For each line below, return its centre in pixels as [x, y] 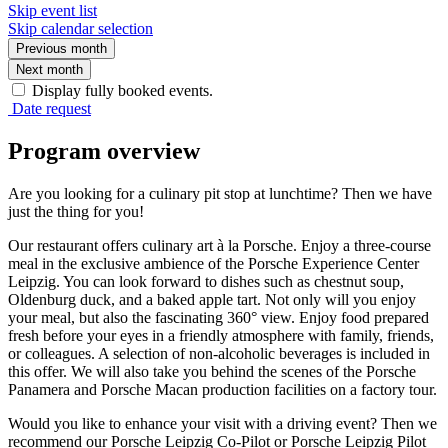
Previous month [61, 48]
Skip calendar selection [80, 28]
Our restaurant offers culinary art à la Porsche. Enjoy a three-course [219, 245]
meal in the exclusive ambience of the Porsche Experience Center [213, 263]
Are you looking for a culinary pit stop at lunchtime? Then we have [220, 193]
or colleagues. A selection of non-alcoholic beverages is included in [219, 353]
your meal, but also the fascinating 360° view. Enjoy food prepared [218, 317]
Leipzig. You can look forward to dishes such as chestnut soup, [206, 281]
